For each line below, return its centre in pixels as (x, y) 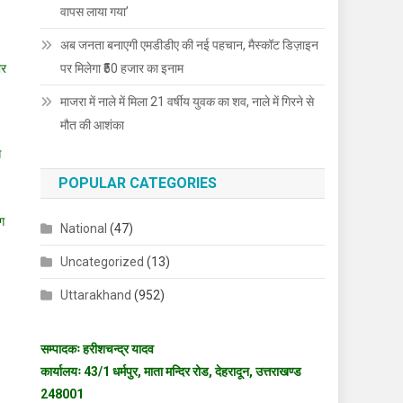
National (84, 229)
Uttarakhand (96, 296)
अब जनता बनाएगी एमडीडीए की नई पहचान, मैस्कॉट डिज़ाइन (190, 45)
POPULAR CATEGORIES (138, 184)
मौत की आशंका (93, 125)
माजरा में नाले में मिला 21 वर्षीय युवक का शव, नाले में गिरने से (188, 102)
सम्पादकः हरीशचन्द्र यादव (98, 349)
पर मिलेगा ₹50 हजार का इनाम (122, 69)
